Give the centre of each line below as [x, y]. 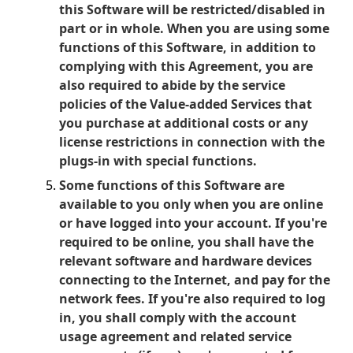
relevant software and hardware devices [186, 261]
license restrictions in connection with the [192, 142]
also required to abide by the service [172, 85]
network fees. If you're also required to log [192, 299]
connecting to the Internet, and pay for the [195, 280]
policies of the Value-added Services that [186, 104]
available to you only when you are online [191, 204]
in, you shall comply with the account [178, 318]
